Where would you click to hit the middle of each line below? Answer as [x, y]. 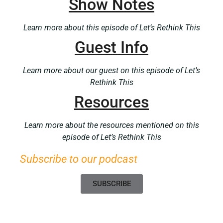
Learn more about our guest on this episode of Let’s [111, 71]
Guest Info [111, 48]
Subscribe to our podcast [79, 159]
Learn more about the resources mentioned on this [111, 125]
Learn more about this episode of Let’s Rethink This [111, 28]
